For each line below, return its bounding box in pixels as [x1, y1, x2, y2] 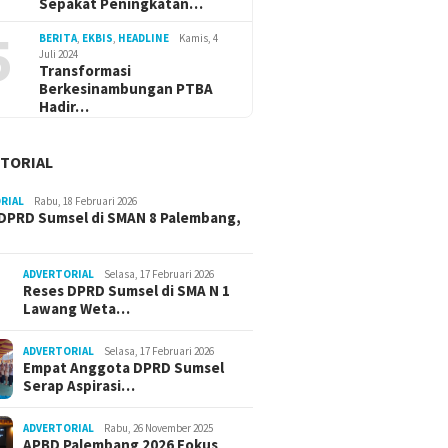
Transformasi [39, 61, 132, 81]
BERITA [39, 31, 78, 46]
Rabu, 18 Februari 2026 [34, 194, 138, 209]
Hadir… [39, 97, 90, 117]
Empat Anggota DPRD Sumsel [23, 358, 225, 378]
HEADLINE [118, 31, 170, 46]
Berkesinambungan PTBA [39, 79, 214, 99]
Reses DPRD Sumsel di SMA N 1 [23, 281, 231, 301]
